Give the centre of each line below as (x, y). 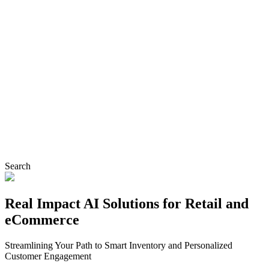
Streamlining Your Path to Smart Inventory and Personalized (119, 245)
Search (18, 166)
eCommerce (42, 219)
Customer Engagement (48, 256)
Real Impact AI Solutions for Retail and (127, 203)
